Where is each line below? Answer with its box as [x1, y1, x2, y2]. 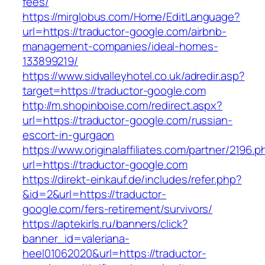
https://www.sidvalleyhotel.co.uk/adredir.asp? [22, 68, 245, 84]
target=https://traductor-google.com [22, 83, 206, 99]
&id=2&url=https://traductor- [22, 186, 167, 202]
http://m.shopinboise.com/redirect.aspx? [22, 98, 223, 114]
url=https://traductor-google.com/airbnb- [22, 24, 227, 40]
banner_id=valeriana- [22, 231, 130, 247]
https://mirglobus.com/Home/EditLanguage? [22, 9, 240, 25]
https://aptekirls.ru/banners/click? [22, 216, 188, 232]
